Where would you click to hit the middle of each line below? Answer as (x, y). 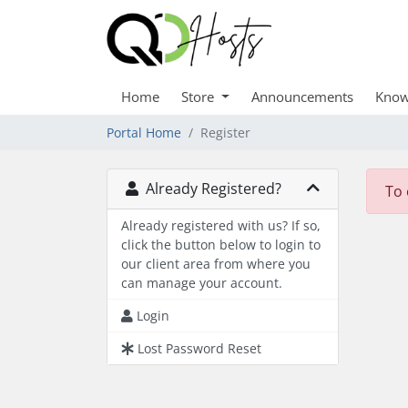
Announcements (302, 97)
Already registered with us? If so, (221, 225)
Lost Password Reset (199, 348)
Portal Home (144, 133)
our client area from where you (216, 264)
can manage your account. (202, 283)
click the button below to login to (221, 245)
